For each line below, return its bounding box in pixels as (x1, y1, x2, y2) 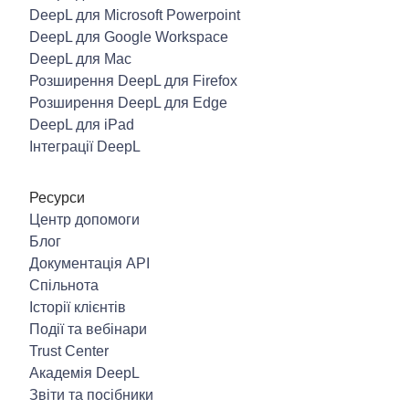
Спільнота (29, 278, 99, 294)
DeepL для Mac (29, 51, 131, 68)
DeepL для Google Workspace (29, 29, 228, 46)
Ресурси (29, 190, 85, 206)
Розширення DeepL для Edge (29, 95, 227, 111)
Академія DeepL (29, 365, 140, 382)
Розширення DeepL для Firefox (29, 73, 237, 89)
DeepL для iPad (29, 117, 134, 133)
